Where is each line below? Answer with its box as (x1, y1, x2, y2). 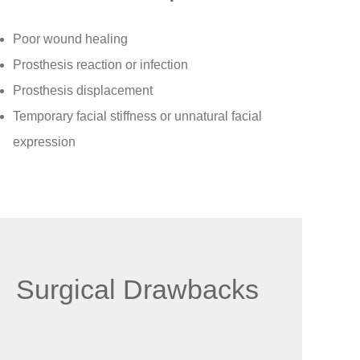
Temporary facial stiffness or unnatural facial (13, 108, 262, 123)
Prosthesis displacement (13, 83, 153, 97)
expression (13, 134, 76, 149)
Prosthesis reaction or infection (13, 57, 188, 72)
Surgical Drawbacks (16, 274, 259, 305)
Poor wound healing (13, 31, 128, 46)
